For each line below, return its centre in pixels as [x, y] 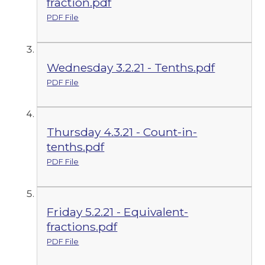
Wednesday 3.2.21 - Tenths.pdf [131, 67]
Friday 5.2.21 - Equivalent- [118, 211]
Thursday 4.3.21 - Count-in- [122, 132]
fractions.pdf [82, 226]
